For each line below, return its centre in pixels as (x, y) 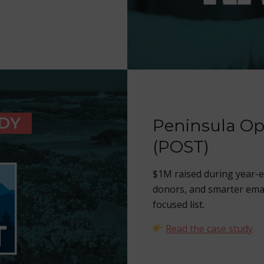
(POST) (181, 146)
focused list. (179, 204)
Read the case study (209, 228)
